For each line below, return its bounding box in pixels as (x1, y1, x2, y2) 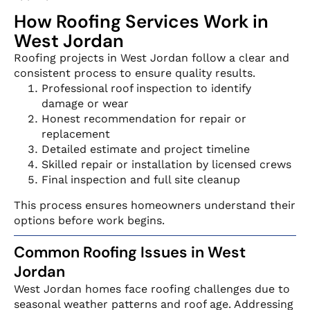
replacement (42, 127, 110, 141)
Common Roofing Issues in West (14, 241, 246, 262)
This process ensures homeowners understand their (14, 198, 295, 212)
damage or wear (42, 97, 129, 111)
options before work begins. (14, 213, 165, 227)
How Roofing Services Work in (14, 10, 268, 34)
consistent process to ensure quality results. (14, 66, 255, 80)
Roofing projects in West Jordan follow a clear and (14, 51, 289, 65)
